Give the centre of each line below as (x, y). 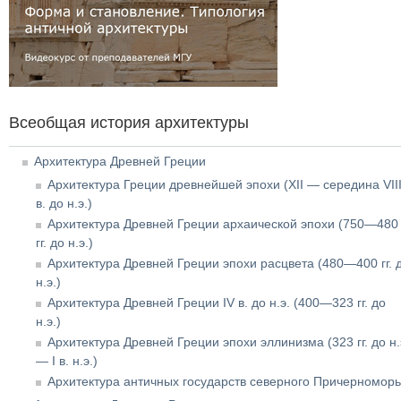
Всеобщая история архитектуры (129, 122)
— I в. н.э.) (67, 360)
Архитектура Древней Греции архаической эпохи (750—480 (223, 223)
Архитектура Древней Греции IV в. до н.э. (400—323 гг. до (217, 302)
